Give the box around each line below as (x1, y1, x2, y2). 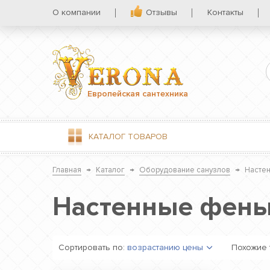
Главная (52, 165, 81, 175)
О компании (52, 7, 101, 17)
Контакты (207, 7, 243, 17)
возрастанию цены (127, 242, 203, 253)
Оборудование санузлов (139, 165, 230, 175)
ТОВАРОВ (125, 131, 168, 142)
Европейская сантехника (87, 88, 188, 99)
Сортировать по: (58, 242, 125, 253)
